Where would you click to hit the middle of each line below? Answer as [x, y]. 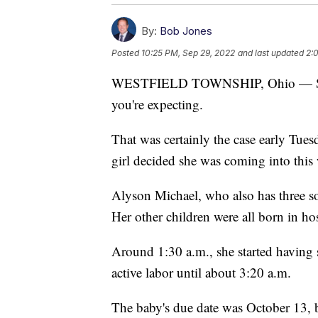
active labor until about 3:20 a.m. [201, 272]
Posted [126, 53]
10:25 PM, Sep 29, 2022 [188, 53]
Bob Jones [186, 31]
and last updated [271, 53]
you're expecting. [157, 104]
